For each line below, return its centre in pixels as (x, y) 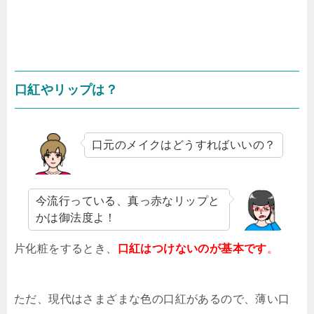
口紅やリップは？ (67, 89)
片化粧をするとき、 (66, 248)
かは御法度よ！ (76, 217)
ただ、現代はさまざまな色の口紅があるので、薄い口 (152, 299)
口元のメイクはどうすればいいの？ (184, 144)
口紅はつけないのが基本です (192, 248)
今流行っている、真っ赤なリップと (128, 200)
